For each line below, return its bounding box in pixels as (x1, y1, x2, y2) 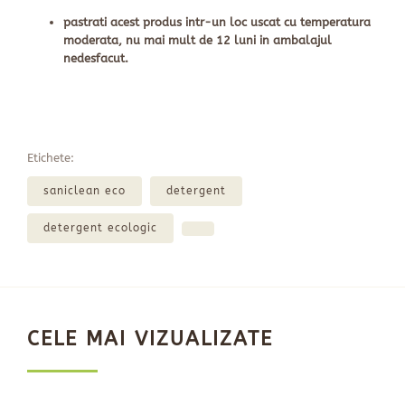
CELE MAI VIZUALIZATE (27, 327, 273, 352)
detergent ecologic (43, 221, 157, 235)
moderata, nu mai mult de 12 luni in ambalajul (63, 33, 332, 48)
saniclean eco (43, 184, 126, 198)
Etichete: (27, 151, 74, 165)
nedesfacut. (63, 52, 128, 66)
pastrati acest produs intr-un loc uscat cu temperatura (63, 15, 371, 30)
